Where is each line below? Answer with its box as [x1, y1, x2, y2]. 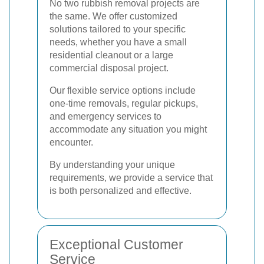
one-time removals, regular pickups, [49, 98, 198, 108]
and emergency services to [49, 111, 161, 121]
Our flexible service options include [49, 85, 196, 95]
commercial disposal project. [49, 62, 169, 73]
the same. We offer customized [49, 11, 177, 21]
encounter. [49, 137, 93, 147]
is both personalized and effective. [49, 185, 192, 196]
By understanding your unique [49, 159, 175, 170]
